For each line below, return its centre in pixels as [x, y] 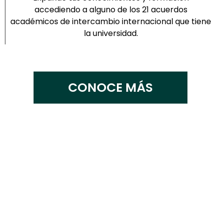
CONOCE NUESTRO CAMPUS [110, 208]
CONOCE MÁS [110, 88]
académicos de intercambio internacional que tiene [111, 21]
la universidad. [111, 33]
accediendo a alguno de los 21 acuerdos [111, 10]
